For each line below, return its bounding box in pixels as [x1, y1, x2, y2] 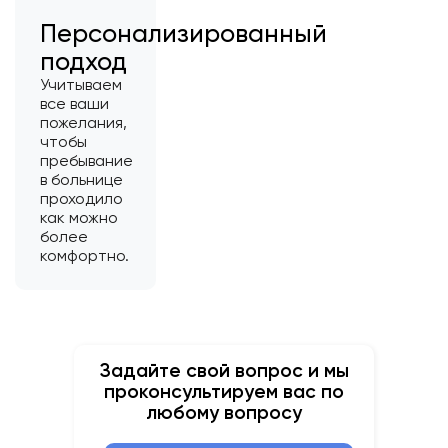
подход [40, 46, 127, 77]
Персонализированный [40, 18, 327, 49]
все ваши [40, 94, 109, 114]
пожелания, [40, 113, 127, 133]
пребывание [40, 151, 133, 171]
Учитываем [40, 75, 122, 95]
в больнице [40, 170, 123, 190]
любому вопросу [146, 401, 302, 425]
